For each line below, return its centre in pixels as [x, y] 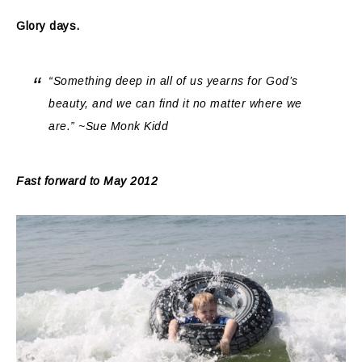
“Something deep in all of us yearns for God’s [173, 80]
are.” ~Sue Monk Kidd [108, 126]
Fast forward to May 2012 [87, 181]
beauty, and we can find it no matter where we [175, 103]
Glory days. [48, 25]
